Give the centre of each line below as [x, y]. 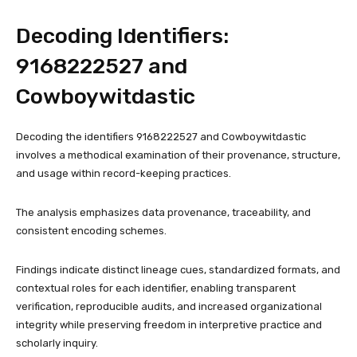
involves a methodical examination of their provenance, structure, [178, 155]
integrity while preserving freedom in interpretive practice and [169, 324]
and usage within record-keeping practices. [124, 173]
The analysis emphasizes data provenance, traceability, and [163, 212]
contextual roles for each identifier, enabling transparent [156, 288]
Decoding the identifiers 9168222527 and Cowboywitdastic [161, 136]
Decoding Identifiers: [122, 35]
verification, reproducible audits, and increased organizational [169, 306]
